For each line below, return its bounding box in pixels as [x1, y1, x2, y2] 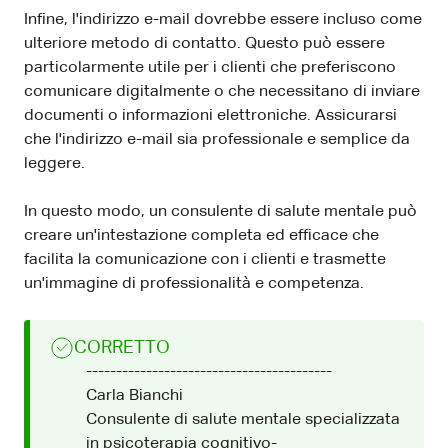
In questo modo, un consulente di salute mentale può [24, 203, 417, 220]
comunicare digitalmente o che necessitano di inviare [24, 83, 420, 100]
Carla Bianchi [86, 387, 183, 404]
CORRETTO [74, 338, 170, 357]
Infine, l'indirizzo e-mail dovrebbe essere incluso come [24, 11, 422, 28]
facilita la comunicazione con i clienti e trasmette [24, 251, 386, 268]
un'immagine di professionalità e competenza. [24, 275, 364, 292]
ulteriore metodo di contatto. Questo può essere [24, 35, 385, 52]
